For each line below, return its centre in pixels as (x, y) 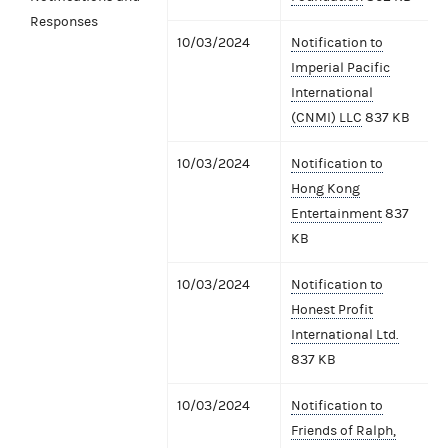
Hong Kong (325, 188)
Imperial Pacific (340, 67)
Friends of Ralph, (343, 430)
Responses (64, 21)
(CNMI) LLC (326, 117)
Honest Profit (332, 309)
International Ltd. (345, 334)
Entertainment (336, 213)
